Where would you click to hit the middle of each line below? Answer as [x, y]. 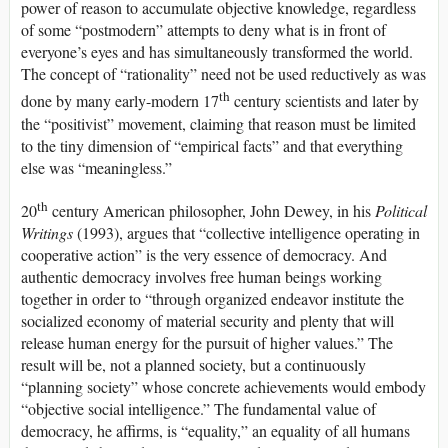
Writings [49, 233]
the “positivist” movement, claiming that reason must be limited [218, 123]
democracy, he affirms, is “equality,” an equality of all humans [215, 431]
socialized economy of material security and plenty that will [207, 321]
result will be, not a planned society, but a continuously [193, 365]
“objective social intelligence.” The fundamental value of [198, 409]
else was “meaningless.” [96, 167]
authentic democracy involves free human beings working [201, 277]
